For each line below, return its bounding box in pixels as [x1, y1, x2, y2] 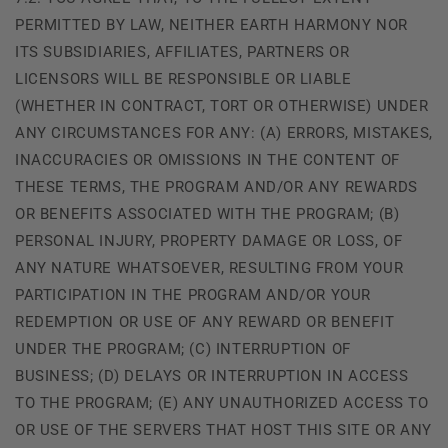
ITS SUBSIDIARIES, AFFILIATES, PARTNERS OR [15, 42, 350, 61]
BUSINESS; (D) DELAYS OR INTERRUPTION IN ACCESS [15, 366, 409, 385]
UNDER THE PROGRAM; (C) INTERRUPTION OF [15, 339, 351, 358]
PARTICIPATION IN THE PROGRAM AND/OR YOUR [15, 285, 372, 304]
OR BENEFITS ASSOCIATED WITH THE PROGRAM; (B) [15, 204, 400, 223]
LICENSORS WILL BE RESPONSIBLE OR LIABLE [15, 69, 352, 88]
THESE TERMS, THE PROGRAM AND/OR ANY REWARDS [15, 177, 418, 196]
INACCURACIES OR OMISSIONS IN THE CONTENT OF [15, 150, 400, 169]
